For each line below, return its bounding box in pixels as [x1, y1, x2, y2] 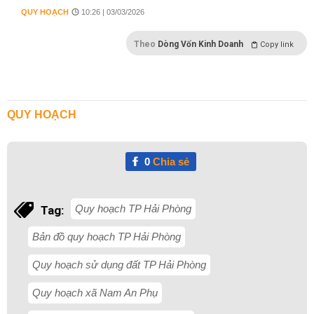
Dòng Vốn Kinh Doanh [158, 39, 243, 49]
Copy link [260, 40, 294, 49]
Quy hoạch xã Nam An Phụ [32, 287, 158, 299]
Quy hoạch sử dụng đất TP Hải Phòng [32, 259, 206, 271]
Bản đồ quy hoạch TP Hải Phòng [32, 231, 181, 243]
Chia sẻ [149, 156, 189, 168]
